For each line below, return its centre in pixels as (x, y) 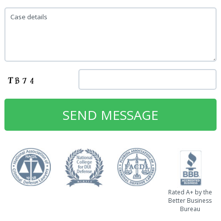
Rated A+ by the (190, 192)
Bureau (190, 209)
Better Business (190, 200)
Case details (29, 17)
